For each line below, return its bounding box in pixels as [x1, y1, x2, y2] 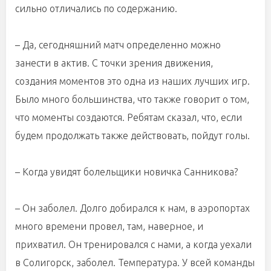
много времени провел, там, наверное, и [15, 221, 203, 232]
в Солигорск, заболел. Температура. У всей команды [15, 257, 255, 268]
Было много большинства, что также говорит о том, [15, 94, 249, 105]
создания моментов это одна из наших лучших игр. [15, 76, 250, 87]
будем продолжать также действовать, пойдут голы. [15, 130, 250, 141]
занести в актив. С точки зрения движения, [15, 57, 213, 68]
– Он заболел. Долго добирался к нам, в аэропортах [15, 203, 250, 214]
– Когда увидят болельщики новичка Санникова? [15, 166, 238, 177]
